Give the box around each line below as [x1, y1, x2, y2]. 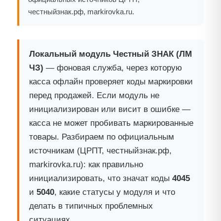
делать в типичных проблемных [29, 201, 153, 211]
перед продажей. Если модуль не [29, 91, 159, 101]
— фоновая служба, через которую [43, 63, 182, 73]
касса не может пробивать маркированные [29, 118, 193, 128]
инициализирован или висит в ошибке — [29, 105, 190, 114]
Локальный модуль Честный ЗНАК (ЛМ [29, 49, 192, 59]
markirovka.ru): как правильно [29, 160, 143, 170]
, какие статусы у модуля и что [54, 187, 175, 197]
